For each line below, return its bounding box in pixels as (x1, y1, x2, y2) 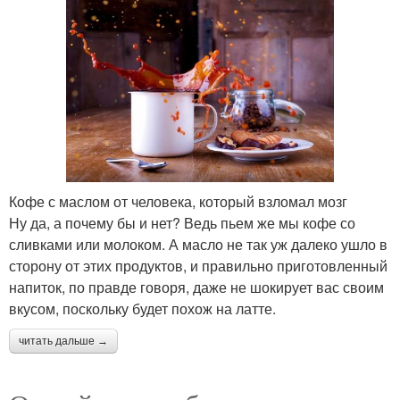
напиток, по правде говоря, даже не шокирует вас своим (9, 277, 384, 298)
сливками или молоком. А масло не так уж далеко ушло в (9, 234, 387, 255)
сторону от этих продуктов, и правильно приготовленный (9, 255, 387, 277)
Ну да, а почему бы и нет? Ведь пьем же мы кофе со (9, 212, 355, 234)
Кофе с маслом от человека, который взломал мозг (9, 191, 347, 212)
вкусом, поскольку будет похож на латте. (9, 298, 276, 320)
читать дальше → (19, 335, 108, 348)
